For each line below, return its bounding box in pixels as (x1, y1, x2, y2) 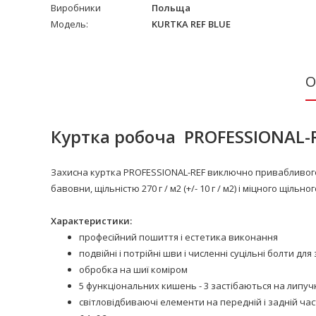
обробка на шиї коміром (79, 262, 188, 276)
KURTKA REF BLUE (150, 17, 231, 30)
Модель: (51, 17, 88, 30)
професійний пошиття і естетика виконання (79, 230, 278, 243)
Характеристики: (51, 214, 132, 227)
